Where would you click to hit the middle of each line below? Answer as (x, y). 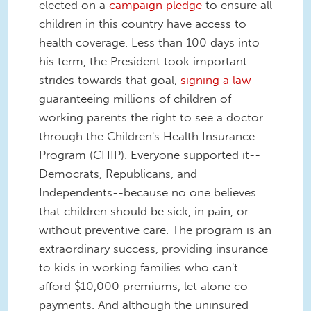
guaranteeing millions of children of (135, 98)
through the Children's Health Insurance (147, 136)
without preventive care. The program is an (155, 229)
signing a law (216, 79)
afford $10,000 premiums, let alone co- (146, 286)
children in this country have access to (143, 23)
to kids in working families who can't (138, 267)
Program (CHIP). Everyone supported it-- (150, 154)
